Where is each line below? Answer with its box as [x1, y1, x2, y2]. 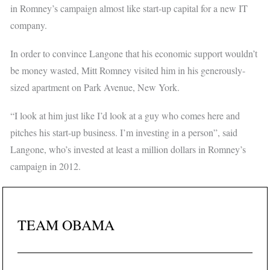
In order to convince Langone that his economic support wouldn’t [10, 47, 258, 60]
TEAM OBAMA [17, 215, 115, 234]
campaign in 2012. [10, 160, 81, 173]
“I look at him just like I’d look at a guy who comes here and [10, 109, 240, 122]
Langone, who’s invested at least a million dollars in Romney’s [10, 143, 246, 156]
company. [10, 19, 48, 32]
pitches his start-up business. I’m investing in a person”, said [10, 126, 238, 139]
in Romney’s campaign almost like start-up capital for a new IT [10, 2, 248, 15]
